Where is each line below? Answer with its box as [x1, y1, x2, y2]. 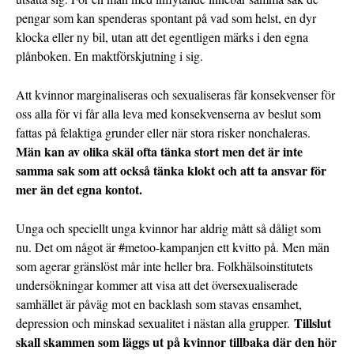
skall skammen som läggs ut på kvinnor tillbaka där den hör [16, 333, 337, 352]
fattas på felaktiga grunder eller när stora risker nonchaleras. [16, 124, 311, 141]
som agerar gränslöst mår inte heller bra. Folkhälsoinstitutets [16, 258, 313, 275]
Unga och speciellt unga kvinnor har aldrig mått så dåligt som [16, 220, 321, 237]
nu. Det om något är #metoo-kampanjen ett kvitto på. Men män [16, 239, 330, 256]
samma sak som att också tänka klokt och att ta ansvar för [16, 161, 326, 180]
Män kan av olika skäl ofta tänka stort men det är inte [16, 142, 303, 161]
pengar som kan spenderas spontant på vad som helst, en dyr [16, 9, 316, 27]
